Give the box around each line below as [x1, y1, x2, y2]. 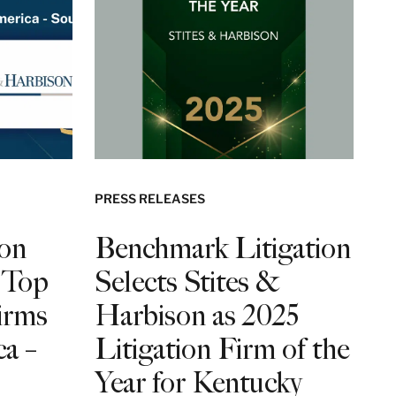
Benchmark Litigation [94, 231, 351, 265]
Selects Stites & [94, 264, 279, 299]
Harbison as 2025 [94, 298, 299, 332]
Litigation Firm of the [94, 331, 349, 366]
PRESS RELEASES [94, 190, 205, 206]
